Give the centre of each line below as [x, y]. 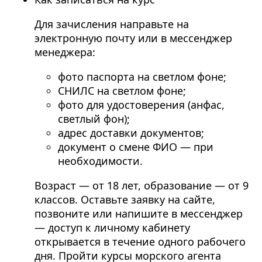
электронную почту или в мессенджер [133, 38]
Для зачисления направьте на [111, 24]
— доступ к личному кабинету [112, 228]
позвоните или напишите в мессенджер [138, 214]
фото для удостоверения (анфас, [141, 105]
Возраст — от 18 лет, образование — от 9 [141, 186]
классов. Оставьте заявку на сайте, [125, 200]
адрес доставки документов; [131, 133]
